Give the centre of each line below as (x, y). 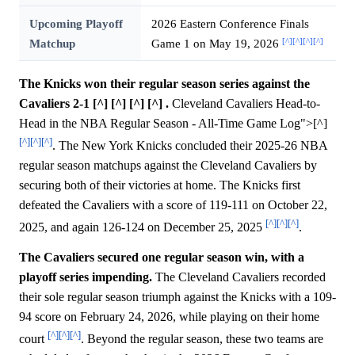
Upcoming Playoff (76, 24)
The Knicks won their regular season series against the (164, 84)
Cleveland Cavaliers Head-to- (244, 104)
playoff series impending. (86, 277)
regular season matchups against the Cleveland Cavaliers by (168, 166)
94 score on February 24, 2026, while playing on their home (169, 316)
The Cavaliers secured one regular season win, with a (162, 257)
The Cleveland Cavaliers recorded (239, 277)
